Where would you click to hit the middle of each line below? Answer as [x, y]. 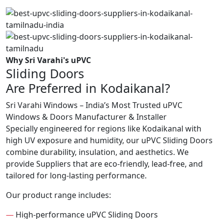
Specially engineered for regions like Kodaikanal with [104, 129]
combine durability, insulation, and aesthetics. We [97, 152]
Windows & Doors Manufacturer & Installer [86, 117]
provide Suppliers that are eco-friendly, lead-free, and [104, 164]
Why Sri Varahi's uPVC [48, 60]
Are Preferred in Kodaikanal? [88, 88]
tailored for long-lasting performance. [76, 176]
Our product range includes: [58, 195]
